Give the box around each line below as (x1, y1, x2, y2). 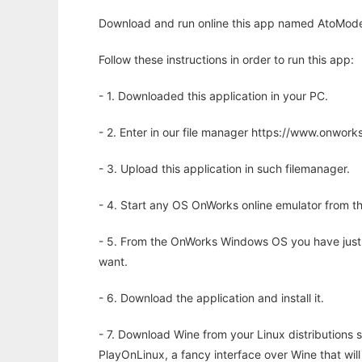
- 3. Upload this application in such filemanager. (99, 162, 350, 176)
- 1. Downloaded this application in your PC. (99, 89, 328, 103)
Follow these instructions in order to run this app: (99, 53, 354, 67)
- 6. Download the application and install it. (99, 291, 324, 305)
